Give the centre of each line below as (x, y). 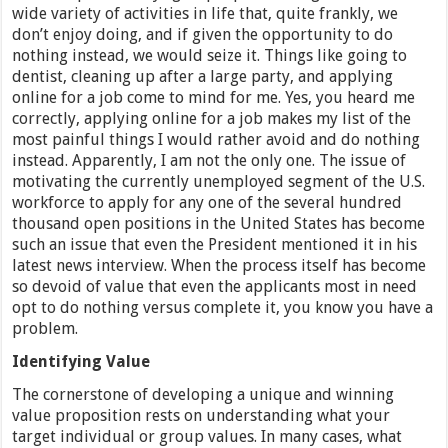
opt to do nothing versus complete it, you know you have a (223, 308)
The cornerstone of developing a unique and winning (203, 395)
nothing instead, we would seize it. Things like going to (210, 56)
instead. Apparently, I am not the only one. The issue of (209, 161)
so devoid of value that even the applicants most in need (215, 287)
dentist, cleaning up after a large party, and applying (203, 77)
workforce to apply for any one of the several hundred (207, 203)
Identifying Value (81, 362)
